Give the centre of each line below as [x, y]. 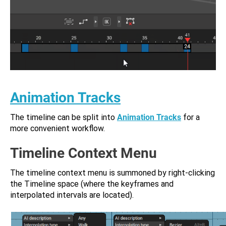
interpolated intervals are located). [72, 195]
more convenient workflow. [58, 128]
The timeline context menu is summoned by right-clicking [112, 173]
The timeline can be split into [64, 117]
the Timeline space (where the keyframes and [92, 184]
